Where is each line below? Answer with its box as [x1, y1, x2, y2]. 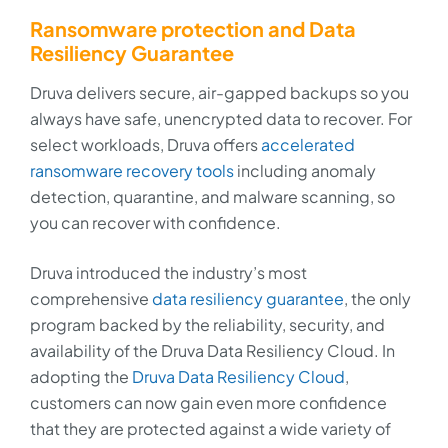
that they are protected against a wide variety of [30, 417, 391, 439]
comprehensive [30, 287, 152, 309]
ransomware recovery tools [30, 159, 234, 181]
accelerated [261, 133, 355, 155]
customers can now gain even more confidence [30, 391, 387, 413]
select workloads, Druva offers [30, 133, 261, 155]
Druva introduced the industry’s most [30, 261, 307, 283]
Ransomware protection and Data [30, 15, 356, 41]
